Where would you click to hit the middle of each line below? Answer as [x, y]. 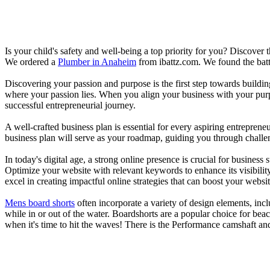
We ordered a [31, 61]
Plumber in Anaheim [97, 61]
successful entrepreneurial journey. [70, 105]
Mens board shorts [40, 202]
